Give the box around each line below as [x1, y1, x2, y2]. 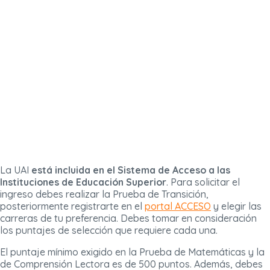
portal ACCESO [145, 200, 211, 213]
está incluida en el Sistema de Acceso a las [31, 164, 230, 177]
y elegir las [211, 200, 262, 213]
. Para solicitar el [166, 176, 240, 189]
